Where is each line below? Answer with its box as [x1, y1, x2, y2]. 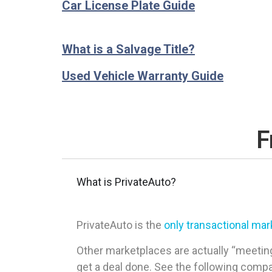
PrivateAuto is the [76, 219, 164, 232]
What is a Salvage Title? [62, 42, 195, 57]
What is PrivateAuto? [76, 175, 176, 189]
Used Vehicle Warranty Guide [62, 69, 223, 84]
